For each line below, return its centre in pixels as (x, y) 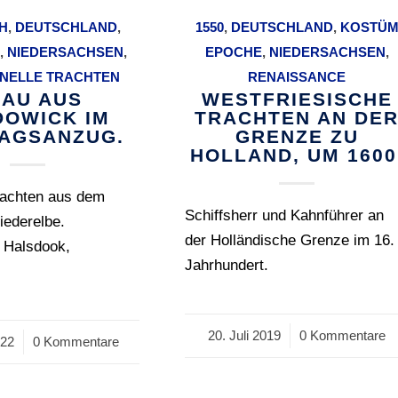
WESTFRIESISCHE (297, 99)
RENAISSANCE (297, 77)
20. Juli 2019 (245, 336)
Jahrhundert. (227, 266)
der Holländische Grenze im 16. (290, 241)
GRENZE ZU (297, 137)
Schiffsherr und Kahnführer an (285, 216)
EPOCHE (233, 52)
